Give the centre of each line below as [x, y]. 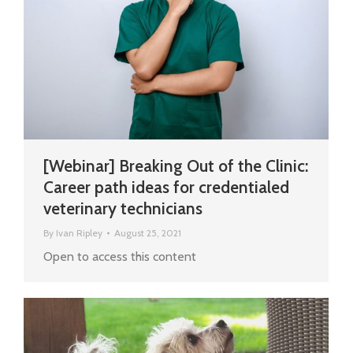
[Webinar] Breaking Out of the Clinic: [176, 166]
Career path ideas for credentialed [166, 188]
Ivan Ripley [79, 233]
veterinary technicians [123, 209]
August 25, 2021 [148, 233]
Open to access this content [120, 257]
